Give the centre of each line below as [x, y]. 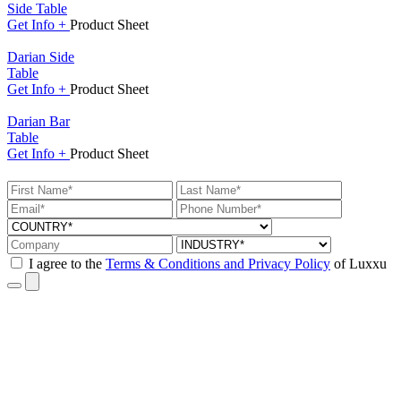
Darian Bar [38, 121]
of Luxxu [358, 264]
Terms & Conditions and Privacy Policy [218, 264]
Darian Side [41, 56]
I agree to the [67, 264]
